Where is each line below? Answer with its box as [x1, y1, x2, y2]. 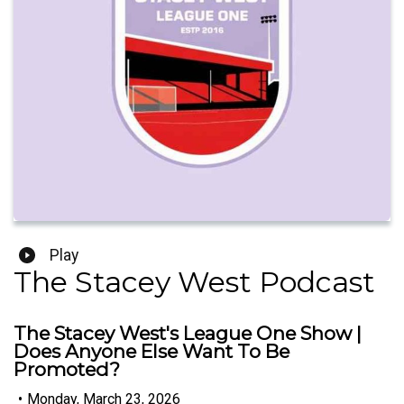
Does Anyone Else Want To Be [14, 340, 289, 363]
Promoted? [14, 358, 120, 381]
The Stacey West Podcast [14, 264, 375, 300]
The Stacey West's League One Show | [14, 322, 362, 345]
